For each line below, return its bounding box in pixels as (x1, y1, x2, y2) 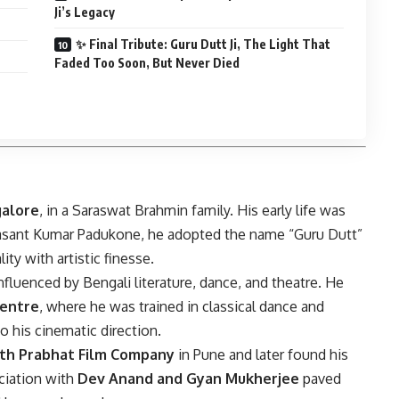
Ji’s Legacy (54, 4, 116, 20)
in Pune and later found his (175, 346, 348, 364)
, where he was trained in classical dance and (39, 297, 324, 316)
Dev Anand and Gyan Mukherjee (77, 370, 299, 388)
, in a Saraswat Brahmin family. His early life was (39, 201, 346, 220)
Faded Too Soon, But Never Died (54, 54, 240, 70)
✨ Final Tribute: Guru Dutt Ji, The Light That (76, 36, 331, 52)
